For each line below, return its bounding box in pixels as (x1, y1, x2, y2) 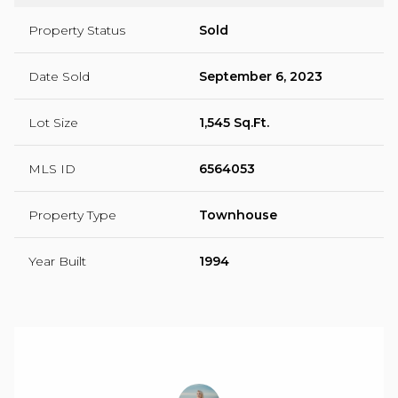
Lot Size (28, 114, 78, 131)
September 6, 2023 (199, 68, 322, 84)
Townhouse (199, 206, 277, 223)
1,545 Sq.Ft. (199, 114, 269, 131)
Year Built (28, 252, 86, 269)
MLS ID (28, 160, 76, 177)
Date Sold (28, 68, 90, 84)
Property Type (28, 206, 116, 223)
